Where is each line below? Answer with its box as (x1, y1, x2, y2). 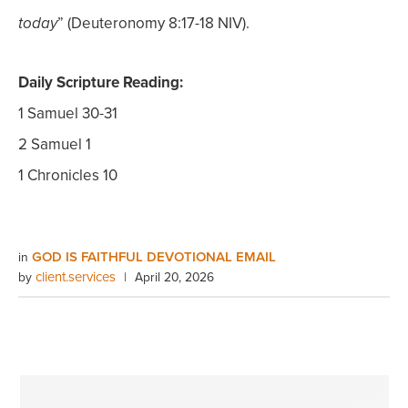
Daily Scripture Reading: (18, 71, 183, 94)
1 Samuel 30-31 (18, 102, 117, 125)
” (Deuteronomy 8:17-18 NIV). (57, 12, 250, 35)
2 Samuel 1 (18, 133, 91, 156)
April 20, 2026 (135, 268, 214, 286)
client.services (36, 267, 116, 287)
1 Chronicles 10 (18, 164, 117, 187)
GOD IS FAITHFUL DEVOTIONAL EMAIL (32, 247, 276, 267)
